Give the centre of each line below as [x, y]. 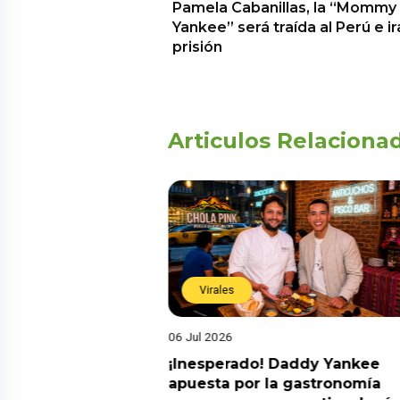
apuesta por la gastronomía [274, 383]
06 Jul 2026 [200, 336]
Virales [217, 290]
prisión [197, 46]
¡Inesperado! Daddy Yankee [274, 363]
